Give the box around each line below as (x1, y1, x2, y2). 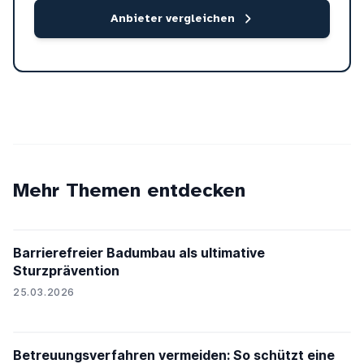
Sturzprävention (13, 262, 119, 279)
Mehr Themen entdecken (13, 178, 245, 203)
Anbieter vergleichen (110, 11, 235, 26)
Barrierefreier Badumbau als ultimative (13, 245, 265, 262)
